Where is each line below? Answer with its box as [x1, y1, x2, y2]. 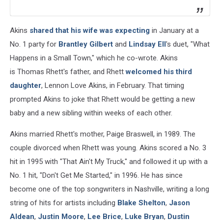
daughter [10, 81, 41, 90]
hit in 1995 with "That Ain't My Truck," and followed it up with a [10, 157, 208, 166]
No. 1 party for [10, 40, 58, 49]
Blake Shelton [117, 198, 165, 208]
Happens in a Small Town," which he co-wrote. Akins [10, 54, 178, 63]
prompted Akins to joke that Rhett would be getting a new [10, 95, 195, 104]
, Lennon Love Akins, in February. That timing [41, 81, 184, 90]
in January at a [150, 26, 199, 35]
